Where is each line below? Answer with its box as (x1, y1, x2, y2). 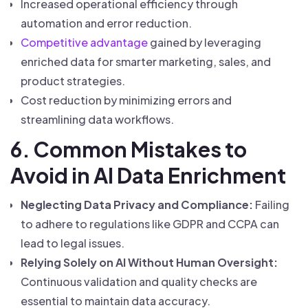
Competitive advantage (21, 35, 148, 49)
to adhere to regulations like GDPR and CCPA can (21, 217, 279, 231)
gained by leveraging (148, 35, 261, 49)
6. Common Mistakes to (10, 136, 247, 162)
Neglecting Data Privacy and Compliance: (21, 197, 253, 212)
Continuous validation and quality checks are (21, 274, 257, 289)
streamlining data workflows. (21, 112, 174, 126)
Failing (253, 197, 289, 212)
